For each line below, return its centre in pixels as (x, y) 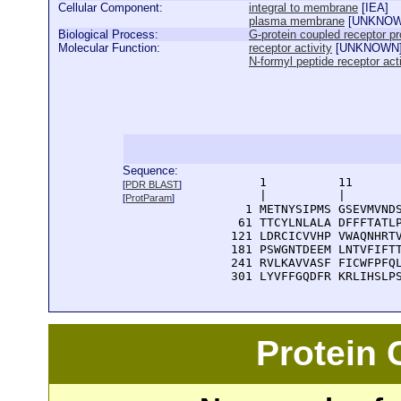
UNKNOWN (369, 48)
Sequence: (151, 171)
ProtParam (149, 198)
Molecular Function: (109, 48)
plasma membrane (297, 21)
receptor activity (290, 48)
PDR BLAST (153, 184)
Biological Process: (108, 34)
